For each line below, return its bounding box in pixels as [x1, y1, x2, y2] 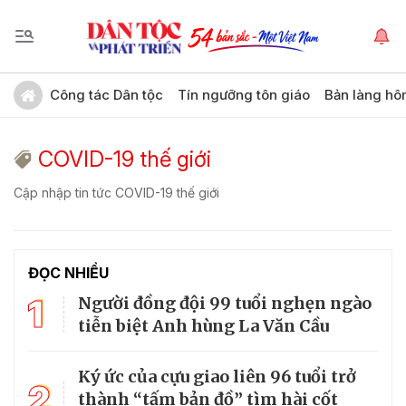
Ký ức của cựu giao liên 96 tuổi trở [78, 366, 356, 387]
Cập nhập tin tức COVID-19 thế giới [14, 185, 219, 200]
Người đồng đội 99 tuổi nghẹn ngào [78, 293, 372, 314]
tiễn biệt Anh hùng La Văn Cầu [78, 315, 329, 336]
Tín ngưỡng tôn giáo [178, 86, 310, 103]
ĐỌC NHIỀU [28, 264, 109, 282]
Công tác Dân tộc [50, 86, 163, 103]
